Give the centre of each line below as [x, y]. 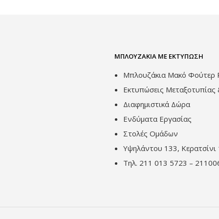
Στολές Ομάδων [150, 133]
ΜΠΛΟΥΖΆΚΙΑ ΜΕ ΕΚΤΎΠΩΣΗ [159, 56]
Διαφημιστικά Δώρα [156, 104]
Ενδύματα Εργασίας [157, 119]
